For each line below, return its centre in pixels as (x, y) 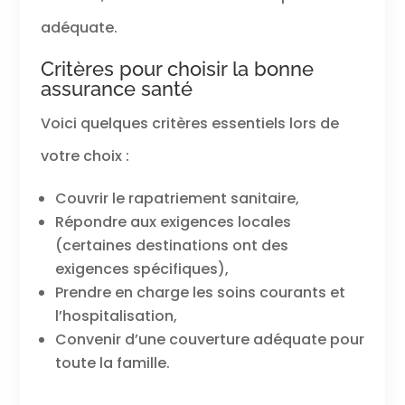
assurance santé (116, 88)
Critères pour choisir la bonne (177, 68)
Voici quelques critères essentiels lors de (189, 123)
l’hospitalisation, (116, 316)
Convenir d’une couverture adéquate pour (209, 339)
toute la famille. (112, 363)
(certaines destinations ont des (171, 245)
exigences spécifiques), (141, 268)
